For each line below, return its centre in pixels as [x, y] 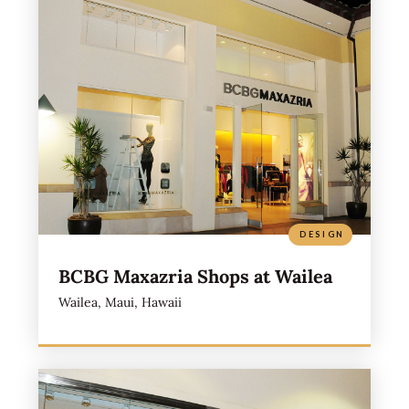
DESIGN [322, 234]
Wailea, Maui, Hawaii [120, 302]
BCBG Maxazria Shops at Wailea [195, 276]
